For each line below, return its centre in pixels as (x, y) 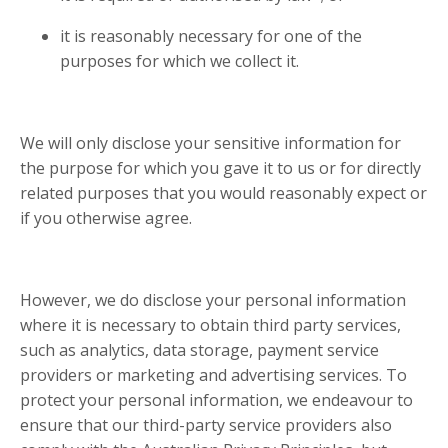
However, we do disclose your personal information (213, 300)
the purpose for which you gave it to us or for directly (220, 168)
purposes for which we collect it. (179, 61)
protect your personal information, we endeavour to (216, 400)
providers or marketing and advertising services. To (213, 375)
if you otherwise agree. (106, 218)
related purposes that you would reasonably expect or (223, 193)
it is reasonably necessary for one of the (211, 36)
